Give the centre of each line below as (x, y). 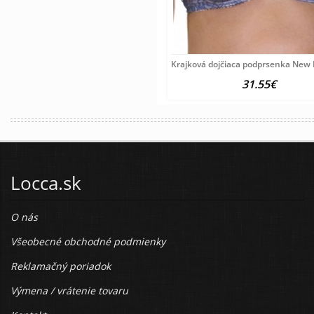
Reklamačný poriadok (61, 266)
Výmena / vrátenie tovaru (69, 291)
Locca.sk (46, 183)
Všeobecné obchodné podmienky (88, 242)
